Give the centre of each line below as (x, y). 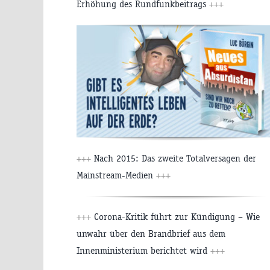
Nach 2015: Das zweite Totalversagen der (174, 159)
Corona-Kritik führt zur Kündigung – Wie (175, 217)
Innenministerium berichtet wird (143, 251)
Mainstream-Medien (116, 175)
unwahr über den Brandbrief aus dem (151, 234)
